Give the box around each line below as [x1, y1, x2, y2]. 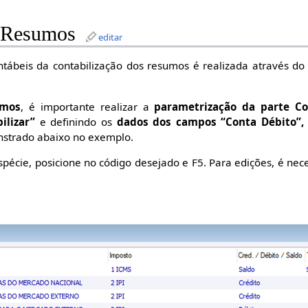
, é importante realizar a [21, 99, 155, 113]
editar [98, 31, 123, 44]
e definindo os [35, 114, 117, 129]
